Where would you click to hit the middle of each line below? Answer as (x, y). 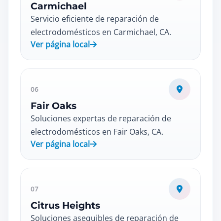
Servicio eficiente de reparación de (95, 19)
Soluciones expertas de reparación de (101, 118)
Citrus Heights (65, 205)
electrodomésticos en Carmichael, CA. (101, 32)
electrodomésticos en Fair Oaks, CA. (97, 132)
